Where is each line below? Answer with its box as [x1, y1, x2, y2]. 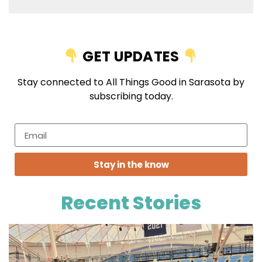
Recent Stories [61, 189, 201, 216]
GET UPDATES [80, 46, 182, 66]
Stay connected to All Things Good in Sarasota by [18, 75, 244, 89]
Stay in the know [93, 158, 169, 171]
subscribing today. [89, 89, 173, 103]
